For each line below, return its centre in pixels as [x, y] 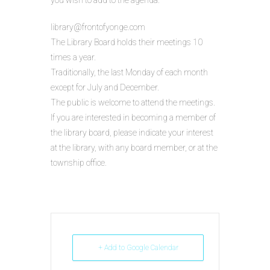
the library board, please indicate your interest [132, 133]
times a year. [73, 57]
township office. [79, 163]
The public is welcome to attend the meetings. [133, 102]
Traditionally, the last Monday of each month [129, 72]
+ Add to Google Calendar [138, 248]
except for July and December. [105, 87]
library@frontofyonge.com [98, 27]
